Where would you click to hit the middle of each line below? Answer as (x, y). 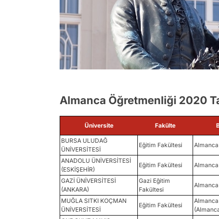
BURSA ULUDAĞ (84, 141)
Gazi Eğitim (154, 181)
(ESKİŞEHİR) (78, 169)
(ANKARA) (75, 189)
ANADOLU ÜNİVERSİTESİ (96, 161)
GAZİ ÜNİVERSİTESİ (88, 181)
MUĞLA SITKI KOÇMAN (94, 201)
